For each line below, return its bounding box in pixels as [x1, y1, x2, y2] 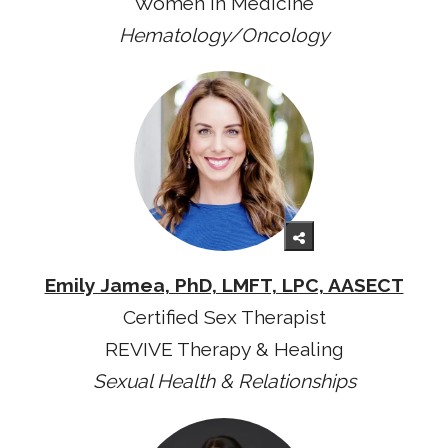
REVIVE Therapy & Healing [104, 338, 344, 362]
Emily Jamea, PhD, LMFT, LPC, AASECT [44, 274, 404, 298]
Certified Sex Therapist [122, 306, 326, 330]
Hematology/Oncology [119, 23, 329, 47]
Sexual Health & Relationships [92, 370, 356, 394]
